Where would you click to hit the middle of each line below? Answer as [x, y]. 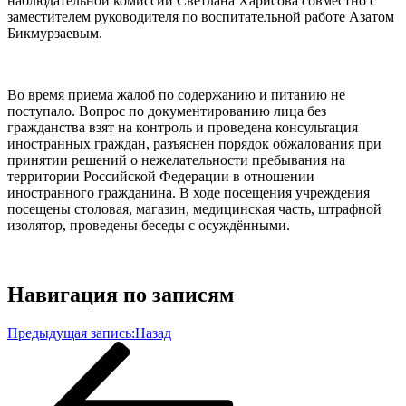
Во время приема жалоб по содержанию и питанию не [176, 94]
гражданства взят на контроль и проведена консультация [183, 127]
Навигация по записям [121, 294]
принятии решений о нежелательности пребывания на [176, 159]
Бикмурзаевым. [55, 33]
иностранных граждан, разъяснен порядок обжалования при [194, 143]
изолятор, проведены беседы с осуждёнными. [149, 225]
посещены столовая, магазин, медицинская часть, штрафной [194, 208]
